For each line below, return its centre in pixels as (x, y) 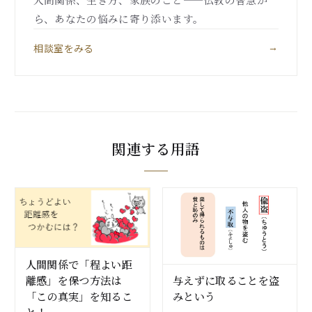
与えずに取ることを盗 (226, 280)
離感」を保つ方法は (73, 280)
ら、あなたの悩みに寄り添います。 (118, 19)
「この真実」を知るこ (79, 296)
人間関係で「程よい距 (79, 264)
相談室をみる (63, 48)
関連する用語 (156, 148)
